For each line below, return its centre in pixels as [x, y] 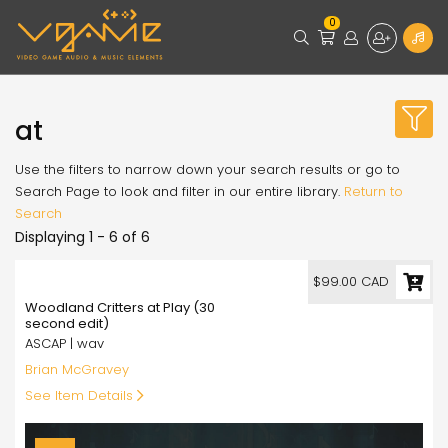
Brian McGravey [77, 369]
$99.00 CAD [351, 281]
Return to [373, 191]
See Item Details [81, 395]
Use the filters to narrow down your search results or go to [207, 169]
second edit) [67, 323]
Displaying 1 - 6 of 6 [82, 237]
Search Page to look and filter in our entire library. [179, 191]
